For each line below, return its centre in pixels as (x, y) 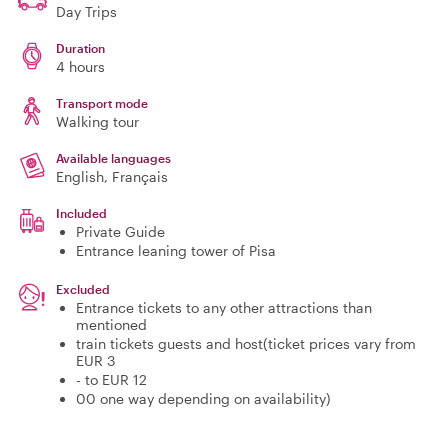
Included (81, 213)
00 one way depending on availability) (203, 398)
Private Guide (120, 231)
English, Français (112, 176)
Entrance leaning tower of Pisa (176, 250)
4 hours (80, 66)
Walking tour (97, 121)
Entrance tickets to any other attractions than (224, 307)
